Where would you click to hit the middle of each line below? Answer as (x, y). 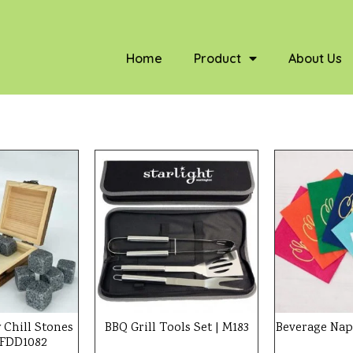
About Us (316, 58)
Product (218, 58)
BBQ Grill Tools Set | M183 (176, 328)
